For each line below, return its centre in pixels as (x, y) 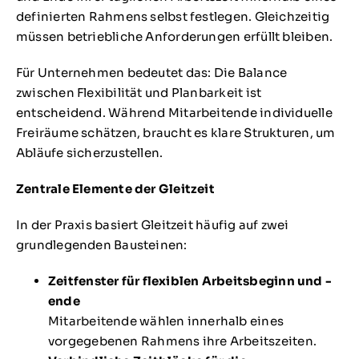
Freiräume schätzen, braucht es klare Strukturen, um (175, 133)
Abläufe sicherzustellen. (89, 153)
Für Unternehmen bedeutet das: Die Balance (151, 73)
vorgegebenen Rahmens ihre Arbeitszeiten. (182, 341)
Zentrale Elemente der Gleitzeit (115, 189)
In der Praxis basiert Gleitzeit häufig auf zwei (152, 225)
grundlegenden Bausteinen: (101, 245)
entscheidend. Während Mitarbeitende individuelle (174, 113)
